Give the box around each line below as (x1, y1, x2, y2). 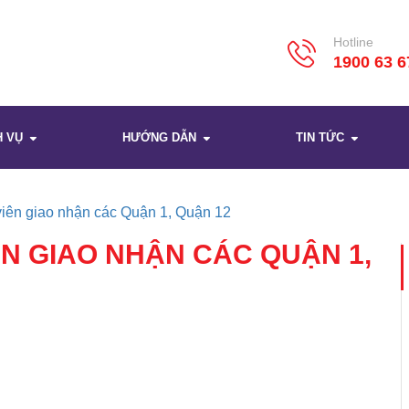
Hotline (333, 34, 373, 49)
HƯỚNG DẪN (122, 131, 200, 145)
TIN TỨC (296, 131, 348, 145)
